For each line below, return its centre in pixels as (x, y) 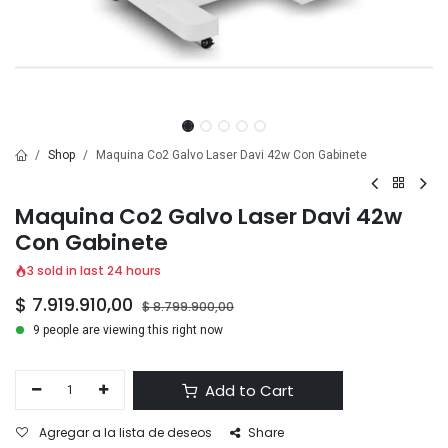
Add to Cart (248, 390)
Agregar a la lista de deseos (125, 433)
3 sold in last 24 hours (94, 270)
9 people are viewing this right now (128, 329)
